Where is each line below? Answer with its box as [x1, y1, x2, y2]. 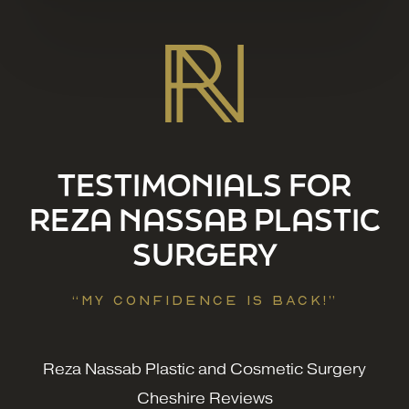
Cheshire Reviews [136, 389, 273, 407]
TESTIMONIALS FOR [58, 163, 351, 205]
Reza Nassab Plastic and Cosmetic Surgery [43, 360, 366, 378]
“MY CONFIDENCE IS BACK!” [71, 290, 338, 308]
